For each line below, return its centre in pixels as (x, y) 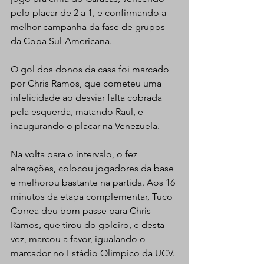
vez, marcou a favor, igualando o (79, 239)
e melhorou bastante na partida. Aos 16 (94, 183)
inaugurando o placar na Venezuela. (85, 126)
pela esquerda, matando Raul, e (78, 112)
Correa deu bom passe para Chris (82, 211)
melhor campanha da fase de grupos (89, 27)
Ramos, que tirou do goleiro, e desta (89, 225)
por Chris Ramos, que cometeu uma (87, 84)
